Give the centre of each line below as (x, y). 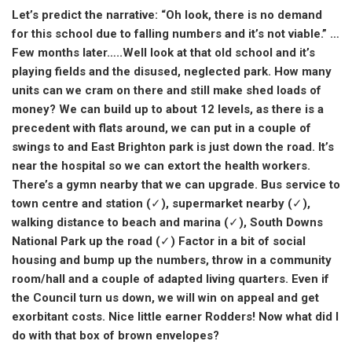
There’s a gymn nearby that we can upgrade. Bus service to (176, 184)
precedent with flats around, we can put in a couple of (161, 128)
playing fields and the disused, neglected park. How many (172, 71)
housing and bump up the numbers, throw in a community (172, 260)
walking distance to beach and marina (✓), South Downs (167, 222)
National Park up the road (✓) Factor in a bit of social (159, 241)
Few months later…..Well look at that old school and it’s (163, 52)
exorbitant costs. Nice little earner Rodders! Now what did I (175, 316)
